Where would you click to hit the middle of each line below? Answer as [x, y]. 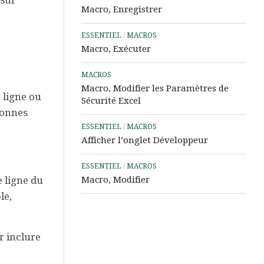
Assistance [174, 8]
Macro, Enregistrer [122, 9]
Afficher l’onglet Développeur [145, 140]
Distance [169, 32]
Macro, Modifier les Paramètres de [155, 88]
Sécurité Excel [111, 101]
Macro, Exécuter [116, 49]
